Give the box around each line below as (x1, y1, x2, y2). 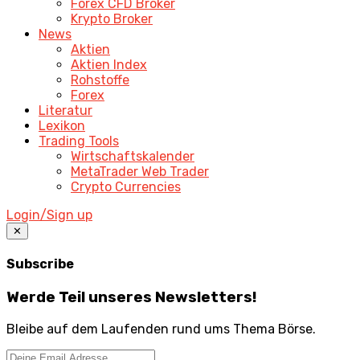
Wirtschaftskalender (71, 148, 194, 164)
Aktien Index (71, 56, 147, 72)
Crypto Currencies (71, 178, 181, 194)
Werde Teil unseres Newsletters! (6, 288, 256, 307)
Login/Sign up (6, 207, 92, 223)
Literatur (39, 102, 92, 118)
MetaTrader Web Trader (71, 163, 209, 179)
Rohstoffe (71, 72, 129, 88)
